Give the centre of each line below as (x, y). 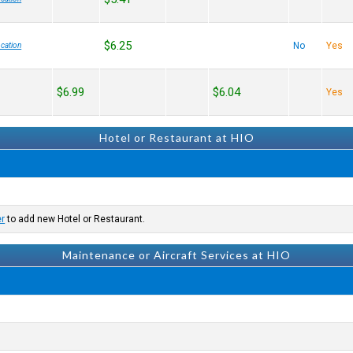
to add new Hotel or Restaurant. (75, 219)
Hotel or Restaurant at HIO (176, 137)
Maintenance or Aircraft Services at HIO (176, 255)
